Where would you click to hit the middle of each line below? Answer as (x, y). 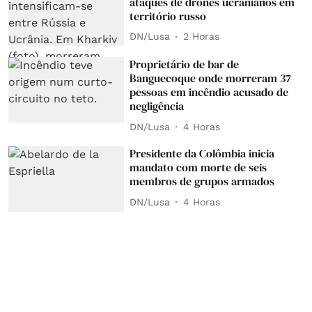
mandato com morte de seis (198, 167)
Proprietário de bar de (185, 64)
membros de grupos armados (202, 181)
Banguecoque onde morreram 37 (211, 78)
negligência (157, 106)
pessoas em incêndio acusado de (209, 92)
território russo (168, 16)
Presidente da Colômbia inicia (202, 154)
